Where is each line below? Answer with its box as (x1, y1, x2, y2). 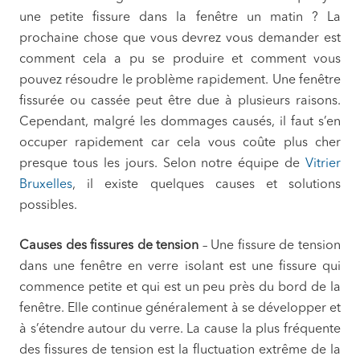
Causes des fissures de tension (19, 239, 199, 253)
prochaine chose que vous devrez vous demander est (19, 32, 341, 46)
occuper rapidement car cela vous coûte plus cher (19, 137, 341, 150)
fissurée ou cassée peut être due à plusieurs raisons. (19, 95, 341, 108)
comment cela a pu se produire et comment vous (19, 53, 341, 67)
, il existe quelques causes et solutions (72, 178, 341, 192)
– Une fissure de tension (198, 239, 342, 253)
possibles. (19, 199, 77, 213)
